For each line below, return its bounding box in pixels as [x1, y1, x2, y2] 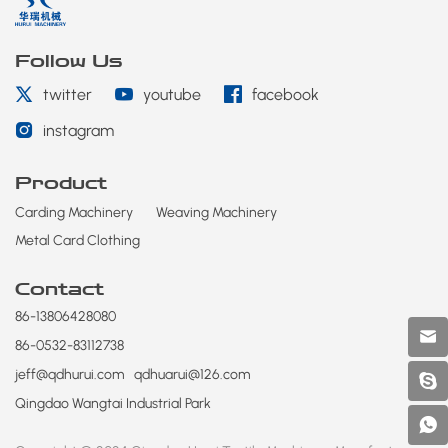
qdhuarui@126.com [134, 365, 250, 384]
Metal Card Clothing [15, 231, 140, 250]
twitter [43, 84, 92, 105]
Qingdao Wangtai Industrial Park [15, 394, 211, 413]
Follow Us [15, 50, 122, 72]
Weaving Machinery [156, 203, 277, 222]
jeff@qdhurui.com [15, 365, 124, 384]
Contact [15, 278, 104, 300]
